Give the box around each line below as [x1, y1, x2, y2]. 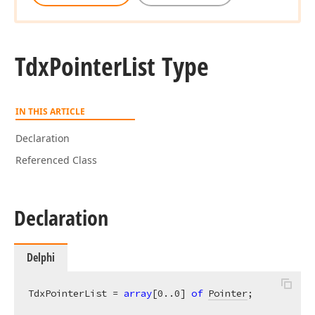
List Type [122, 49, 209, 84]
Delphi [27, 250, 55, 265]
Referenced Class [15, 153, 97, 167]
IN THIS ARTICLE [15, 105, 85, 117]
